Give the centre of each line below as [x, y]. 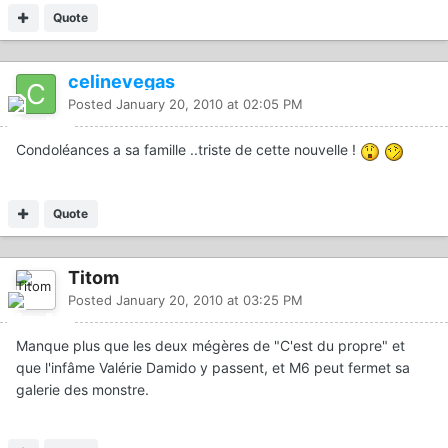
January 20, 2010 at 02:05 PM [209, 104]
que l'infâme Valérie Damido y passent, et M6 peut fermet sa [213, 367]
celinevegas [121, 82]
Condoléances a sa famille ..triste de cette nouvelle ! [188, 150]
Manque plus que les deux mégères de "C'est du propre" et [210, 345]
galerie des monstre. [82, 389]
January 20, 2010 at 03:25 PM [209, 299]
